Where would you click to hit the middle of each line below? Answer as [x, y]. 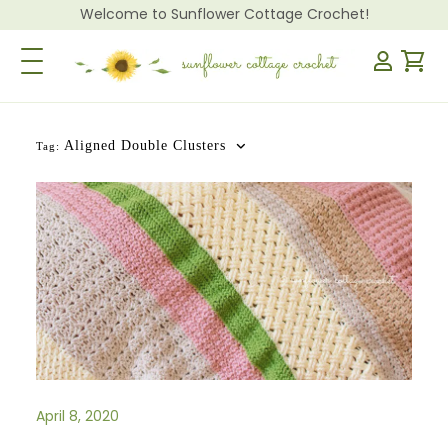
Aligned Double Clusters [145, 145]
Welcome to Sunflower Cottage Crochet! [224, 14]
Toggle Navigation [94, 58]
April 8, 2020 [78, 415]
